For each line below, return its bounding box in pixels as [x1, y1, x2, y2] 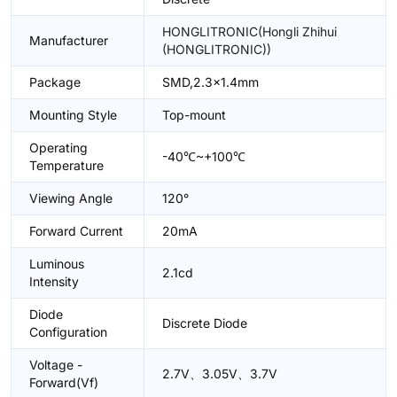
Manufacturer [29, 33, 108, 48]
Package [29, 74, 81, 90]
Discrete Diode [162, 315, 247, 331]
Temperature [29, 158, 104, 173]
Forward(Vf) [29, 375, 98, 390]
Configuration [29, 324, 107, 339]
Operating [29, 140, 88, 155]
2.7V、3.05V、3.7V [162, 366, 277, 381]
